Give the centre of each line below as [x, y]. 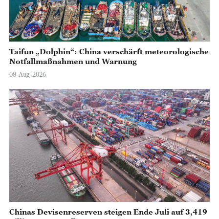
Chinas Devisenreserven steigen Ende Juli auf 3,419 [108, 211]
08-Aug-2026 [27, 74]
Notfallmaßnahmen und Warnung [73, 61]
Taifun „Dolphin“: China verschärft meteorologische [109, 51]
